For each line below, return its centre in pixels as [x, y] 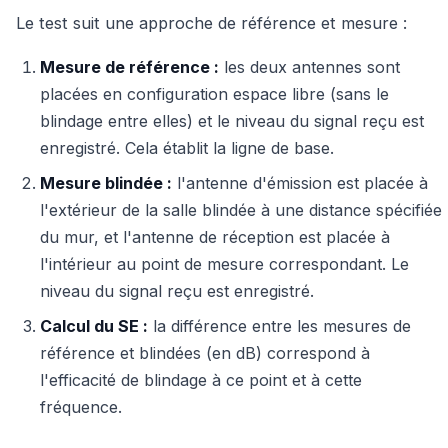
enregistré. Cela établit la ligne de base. [187, 148]
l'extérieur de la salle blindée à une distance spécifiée [241, 210]
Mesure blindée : [106, 183]
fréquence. [81, 407]
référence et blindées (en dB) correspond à [205, 353]
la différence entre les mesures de [279, 326]
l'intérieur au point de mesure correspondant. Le [224, 264]
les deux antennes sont [309, 67]
